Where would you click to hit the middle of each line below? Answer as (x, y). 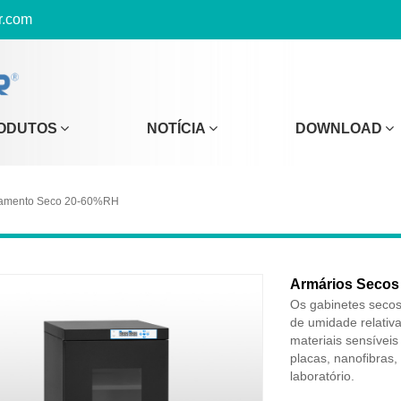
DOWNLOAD (339, 128)
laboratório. (322, 376)
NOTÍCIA (176, 128)
